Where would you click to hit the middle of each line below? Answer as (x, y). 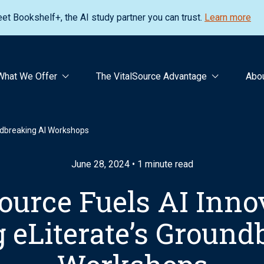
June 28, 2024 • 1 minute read (132, 164)
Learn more (228, 17)
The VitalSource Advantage (151, 76)
